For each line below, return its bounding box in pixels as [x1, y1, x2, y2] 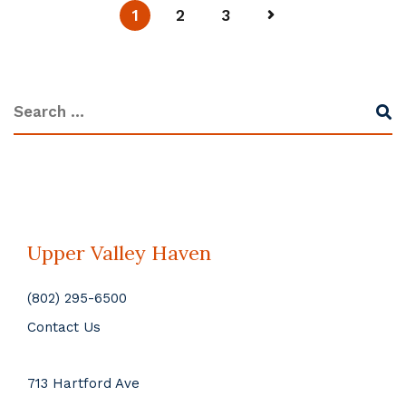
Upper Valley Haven [27, 240, 211, 266]
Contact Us [27, 319, 101, 336]
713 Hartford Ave [27, 375, 140, 392]
